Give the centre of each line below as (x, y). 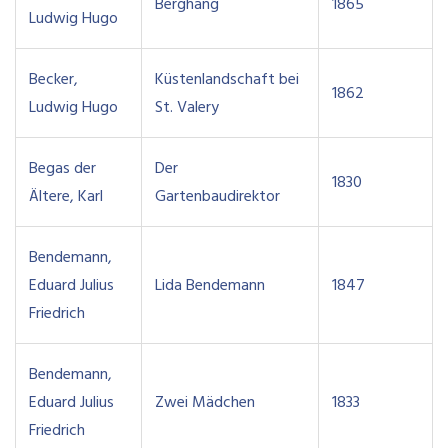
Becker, (53, 79)
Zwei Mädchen (204, 402)
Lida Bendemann (209, 285)
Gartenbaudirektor (217, 196)
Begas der (62, 168)
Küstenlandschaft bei (226, 79)
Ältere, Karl (65, 196)
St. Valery (186, 107)
